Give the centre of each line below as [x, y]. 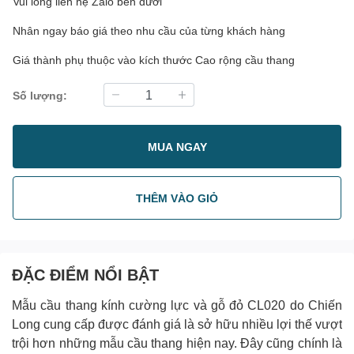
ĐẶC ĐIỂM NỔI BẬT [85, 274]
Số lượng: [40, 95]
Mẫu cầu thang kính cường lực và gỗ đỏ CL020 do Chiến [177, 305]
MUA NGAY [177, 146]
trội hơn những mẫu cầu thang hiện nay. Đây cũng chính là [177, 343]
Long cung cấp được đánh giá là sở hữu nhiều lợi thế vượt [177, 324]
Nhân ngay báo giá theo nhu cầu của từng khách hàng [149, 30]
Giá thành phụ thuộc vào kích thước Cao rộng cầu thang [154, 60]
